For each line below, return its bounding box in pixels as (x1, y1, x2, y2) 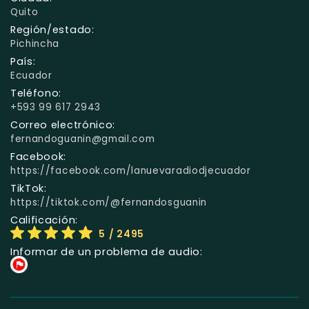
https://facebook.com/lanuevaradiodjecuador (10, 163, 251, 177)
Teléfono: (10, 86, 62, 100)
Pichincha (10, 37, 60, 50)
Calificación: (10, 212, 78, 227)
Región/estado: (10, 22, 94, 37)
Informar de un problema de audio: (10, 244, 203, 259)
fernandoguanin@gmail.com (10, 132, 155, 146)
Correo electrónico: (10, 117, 116, 132)
